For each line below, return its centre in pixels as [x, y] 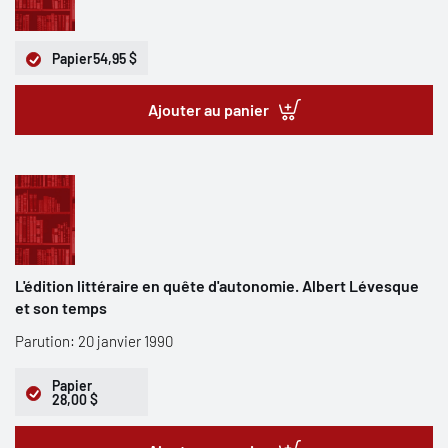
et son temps [61, 307]
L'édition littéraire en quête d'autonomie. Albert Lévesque [217, 285]
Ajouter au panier [208, 109]
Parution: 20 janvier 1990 [94, 341]
